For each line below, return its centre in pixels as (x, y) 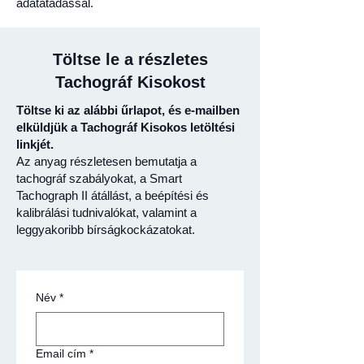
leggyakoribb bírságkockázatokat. (106, 230)
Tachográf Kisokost (130, 82)
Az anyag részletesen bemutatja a (106, 161)
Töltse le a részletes (130, 59)
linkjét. (35, 144)
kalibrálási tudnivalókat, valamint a (106, 212)
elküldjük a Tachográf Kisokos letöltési (126, 127)
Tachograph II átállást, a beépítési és (113, 195)
